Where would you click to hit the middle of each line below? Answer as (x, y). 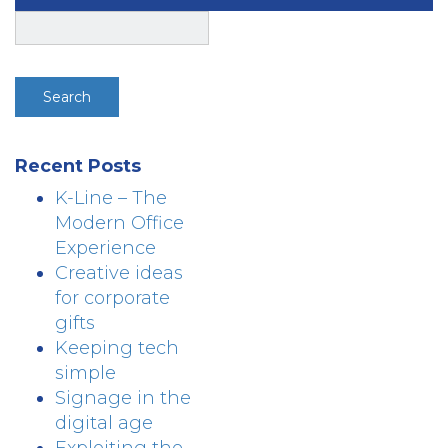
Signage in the (123, 398)
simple (85, 373)
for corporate (112, 298)
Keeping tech (117, 348)
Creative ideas (119, 273)
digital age (104, 423)
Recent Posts (78, 166)
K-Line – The (111, 198)
